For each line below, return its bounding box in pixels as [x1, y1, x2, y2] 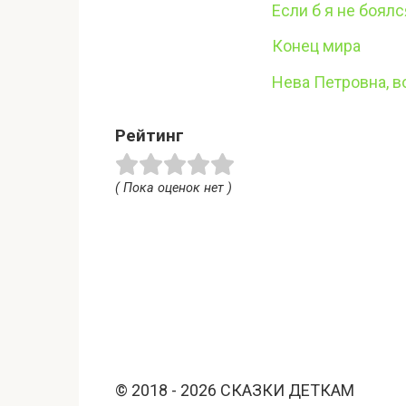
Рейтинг [115, 125, 184, 147]
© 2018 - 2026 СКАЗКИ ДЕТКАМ [115, 380, 354, 400]
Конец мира [272, 36, 361, 56]
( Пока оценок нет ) [115, 179, 232, 196]
